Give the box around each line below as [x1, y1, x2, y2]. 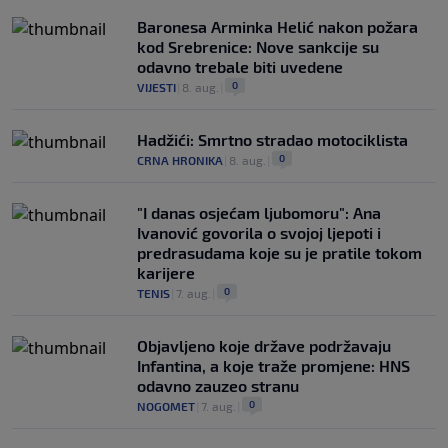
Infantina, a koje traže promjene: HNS [137, 356, 410, 376]
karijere [137, 263, 195, 283]
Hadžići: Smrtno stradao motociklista [137, 130, 408, 150]
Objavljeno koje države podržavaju [137, 336, 391, 356]
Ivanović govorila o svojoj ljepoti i [137, 223, 381, 243]
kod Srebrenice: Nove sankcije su [137, 37, 379, 57]
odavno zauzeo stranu [137, 376, 299, 396]
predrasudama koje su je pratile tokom [137, 243, 422, 263]
